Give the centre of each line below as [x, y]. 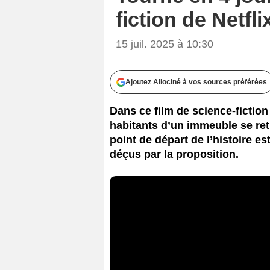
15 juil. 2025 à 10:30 [165, 44]
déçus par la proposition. [174, 154]
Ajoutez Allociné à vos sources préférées [196, 82]
